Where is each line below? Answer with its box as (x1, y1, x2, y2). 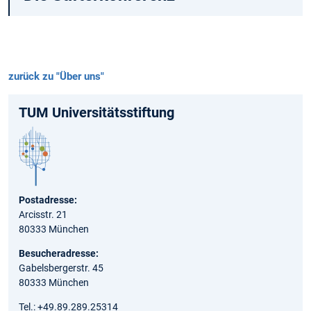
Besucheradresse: (19, 247, 99, 259)
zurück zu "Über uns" (8, 69, 104, 83)
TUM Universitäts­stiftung (19, 103, 174, 121)
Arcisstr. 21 (19, 208, 67, 220)
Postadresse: (19, 194, 77, 205)
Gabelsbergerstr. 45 (19, 262, 103, 274)
